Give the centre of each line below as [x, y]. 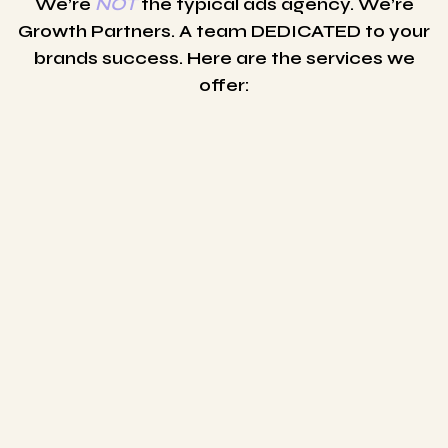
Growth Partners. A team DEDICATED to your [224, 31]
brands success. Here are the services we [224, 58]
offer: [224, 85]
